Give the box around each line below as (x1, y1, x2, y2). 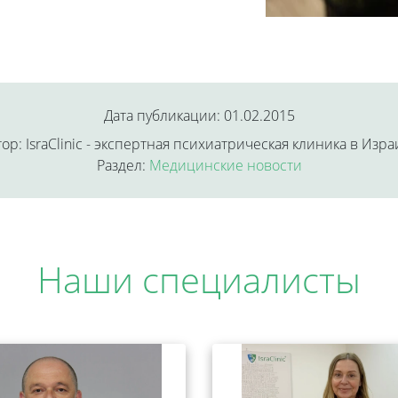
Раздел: (96, 155, 149, 176)
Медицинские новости (148, 155, 302, 176)
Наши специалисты (37, 255, 361, 305)
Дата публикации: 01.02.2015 (103, 106, 295, 126)
